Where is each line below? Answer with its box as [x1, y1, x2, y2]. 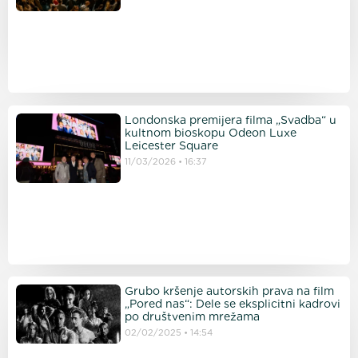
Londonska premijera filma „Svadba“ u [124, 113, 336, 126]
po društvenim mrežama [124, 310, 260, 324]
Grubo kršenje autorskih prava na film [124, 284, 334, 298]
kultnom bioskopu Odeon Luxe [124, 125, 296, 139]
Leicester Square [124, 138, 218, 152]
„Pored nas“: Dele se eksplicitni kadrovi [124, 297, 340, 311]
